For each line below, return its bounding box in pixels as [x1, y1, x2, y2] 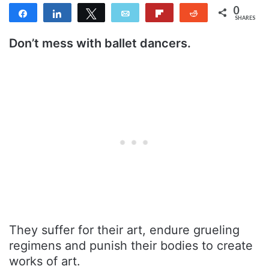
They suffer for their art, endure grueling [9, 222, 240, 237]
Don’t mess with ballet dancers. [9, 35, 191, 50]
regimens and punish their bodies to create [9, 238, 253, 253]
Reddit [206, 7, 232, 18]
